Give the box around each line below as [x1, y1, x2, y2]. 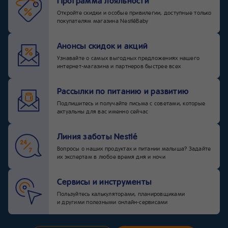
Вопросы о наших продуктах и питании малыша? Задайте [57, 144, 211, 152]
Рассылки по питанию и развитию [57, 85, 189, 96]
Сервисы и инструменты [57, 176, 152, 187]
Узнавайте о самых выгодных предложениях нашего [57, 53, 200, 62]
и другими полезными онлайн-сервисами [57, 197, 168, 206]
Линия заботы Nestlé [57, 130, 138, 141]
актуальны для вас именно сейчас [57, 107, 149, 115]
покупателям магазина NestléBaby [57, 16, 149, 24]
